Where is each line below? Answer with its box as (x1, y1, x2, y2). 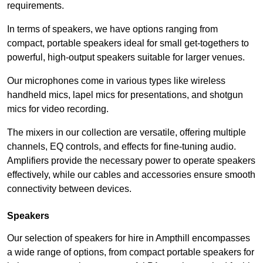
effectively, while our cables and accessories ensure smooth (7, 170, 255, 180)
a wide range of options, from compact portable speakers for (7, 247, 254, 258)
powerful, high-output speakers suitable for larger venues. (7, 52, 245, 63)
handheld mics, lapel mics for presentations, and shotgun (7, 90, 243, 100)
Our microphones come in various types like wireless (7, 76, 225, 86)
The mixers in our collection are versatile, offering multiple (7, 127, 246, 138)
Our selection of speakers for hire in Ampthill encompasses (7, 233, 250, 244)
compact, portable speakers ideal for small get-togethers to (7, 38, 249, 49)
